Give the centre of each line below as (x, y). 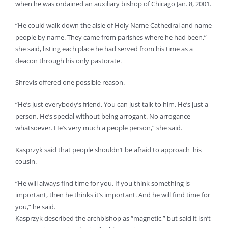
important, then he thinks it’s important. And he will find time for (113, 195)
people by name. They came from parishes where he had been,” (111, 37)
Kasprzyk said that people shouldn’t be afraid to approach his (108, 149)
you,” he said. (35, 206)
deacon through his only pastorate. (68, 60)
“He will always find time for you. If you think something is (103, 183)
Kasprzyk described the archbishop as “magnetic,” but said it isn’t (113, 218)
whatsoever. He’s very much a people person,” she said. (99, 127)
